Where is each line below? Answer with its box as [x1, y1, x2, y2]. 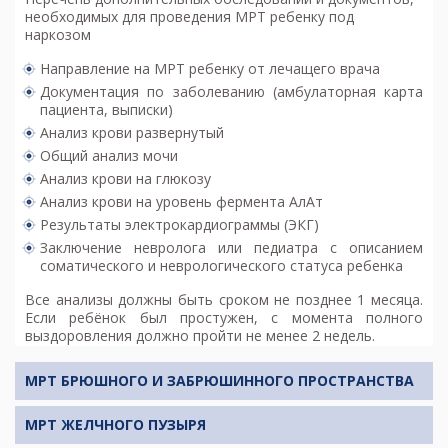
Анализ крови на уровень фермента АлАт [40, 192, 323, 212]
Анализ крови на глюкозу [40, 169, 211, 189]
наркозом [25, 25, 91, 45]
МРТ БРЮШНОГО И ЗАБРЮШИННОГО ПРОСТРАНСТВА [25, 371, 414, 391]
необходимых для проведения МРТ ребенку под [25, 7, 354, 27]
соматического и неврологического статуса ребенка [40, 256, 403, 276]
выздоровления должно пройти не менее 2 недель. [25, 326, 375, 346]
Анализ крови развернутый [40, 123, 224, 143]
